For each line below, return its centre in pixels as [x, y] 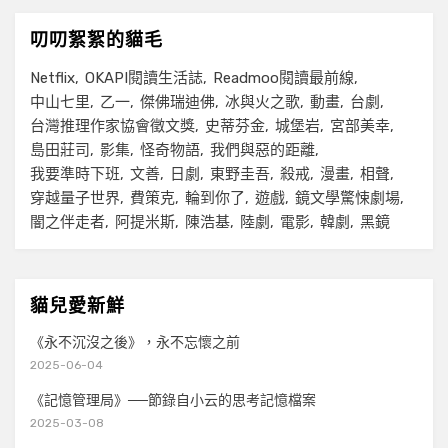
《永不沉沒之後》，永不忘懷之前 [135, 342]
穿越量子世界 [75, 197]
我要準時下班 [75, 173]
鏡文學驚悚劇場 [347, 197]
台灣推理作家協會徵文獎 [112, 125]
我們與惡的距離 [262, 149]
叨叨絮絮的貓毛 [96, 39]
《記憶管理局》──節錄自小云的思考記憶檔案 [173, 400]
